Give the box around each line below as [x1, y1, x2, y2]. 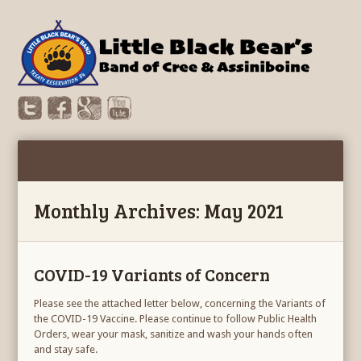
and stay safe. [34, 343, 98, 355]
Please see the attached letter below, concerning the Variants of [34, 297, 326, 309]
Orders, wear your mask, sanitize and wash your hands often [34, 328, 313, 340]
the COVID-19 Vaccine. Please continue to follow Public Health [34, 313, 317, 325]
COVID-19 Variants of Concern [34, 263, 271, 286]
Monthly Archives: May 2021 [34, 197, 284, 224]
